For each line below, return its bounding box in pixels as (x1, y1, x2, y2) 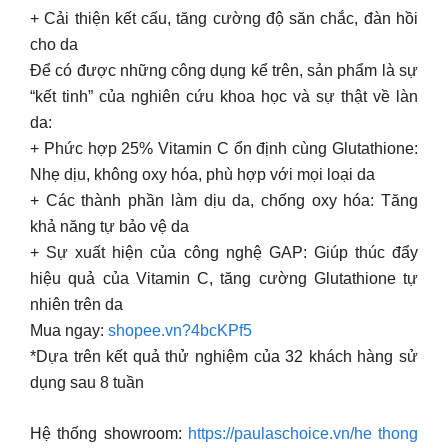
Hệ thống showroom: (30, 425, 188, 442)
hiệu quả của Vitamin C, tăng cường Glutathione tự (30, 270, 418, 287)
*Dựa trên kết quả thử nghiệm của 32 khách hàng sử (30, 348, 418, 365)
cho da (30, 36, 78, 53)
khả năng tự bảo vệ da (30, 218, 189, 235)
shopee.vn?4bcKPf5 (108, 322, 252, 339)
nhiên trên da (30, 296, 123, 313)
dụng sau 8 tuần (30, 374, 144, 391)
